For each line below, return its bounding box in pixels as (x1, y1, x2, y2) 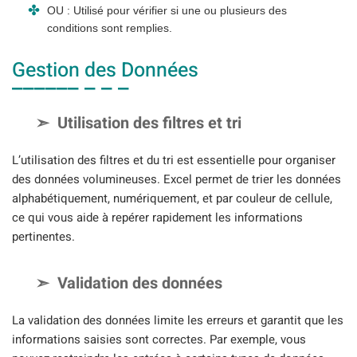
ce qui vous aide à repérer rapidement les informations (12, 209, 303, 227)
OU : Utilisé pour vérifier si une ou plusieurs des (47, 4, 287, 18)
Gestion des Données (12, 56, 198, 86)
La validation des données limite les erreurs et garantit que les (12, 311, 343, 329)
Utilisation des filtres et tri (57, 112, 241, 135)
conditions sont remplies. (47, 22, 172, 35)
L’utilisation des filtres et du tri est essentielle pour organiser (12, 151, 335, 170)
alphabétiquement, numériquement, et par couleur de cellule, (12, 190, 332, 208)
